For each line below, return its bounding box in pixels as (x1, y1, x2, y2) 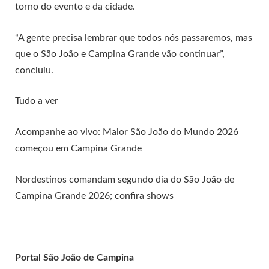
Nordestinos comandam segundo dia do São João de (15, 174, 234, 184)
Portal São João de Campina (15, 252, 134, 262)
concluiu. (15, 65, 53, 75)
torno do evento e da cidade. (15, 2, 135, 12)
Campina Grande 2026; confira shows (15, 190, 174, 201)
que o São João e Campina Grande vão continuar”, (15, 49, 225, 59)
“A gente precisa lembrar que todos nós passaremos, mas (15, 32, 252, 43)
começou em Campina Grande (15, 143, 142, 153)
